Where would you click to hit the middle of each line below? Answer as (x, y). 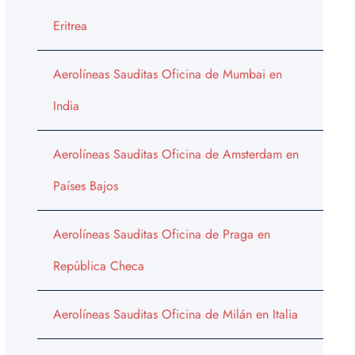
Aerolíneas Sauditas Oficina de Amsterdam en (176, 154)
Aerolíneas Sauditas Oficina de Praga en (161, 234)
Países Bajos (85, 185)
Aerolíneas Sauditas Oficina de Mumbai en (167, 74)
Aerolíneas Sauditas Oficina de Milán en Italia (175, 314)
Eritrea (70, 25)
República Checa (98, 265)
